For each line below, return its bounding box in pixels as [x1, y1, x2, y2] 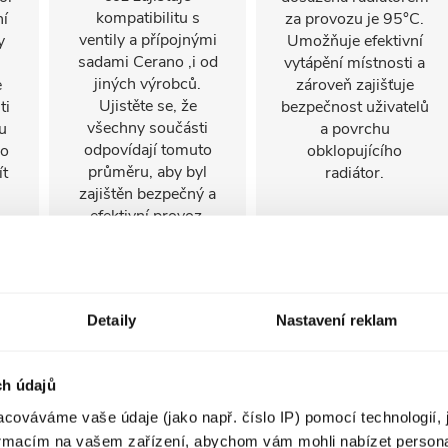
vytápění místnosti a [284, 52, 425, 74]
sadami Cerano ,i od [77, 51, 218, 73]
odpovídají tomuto [83, 139, 212, 161]
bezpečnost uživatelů [280, 96, 429, 118]
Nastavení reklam [275, 311, 398, 329]
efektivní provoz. [89, 205, 206, 227]
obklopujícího [307, 140, 402, 162]
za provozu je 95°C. [285, 8, 424, 30]
